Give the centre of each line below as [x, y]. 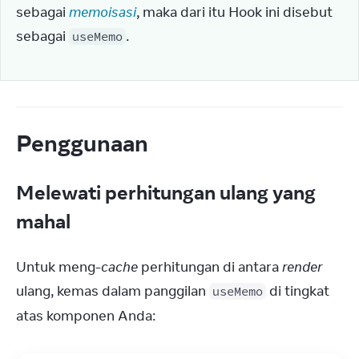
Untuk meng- [58, 267]
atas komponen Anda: [86, 316]
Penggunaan [85, 143]
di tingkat [298, 291]
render [302, 267]
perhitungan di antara [210, 267]
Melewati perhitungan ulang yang [166, 192]
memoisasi [103, 12]
